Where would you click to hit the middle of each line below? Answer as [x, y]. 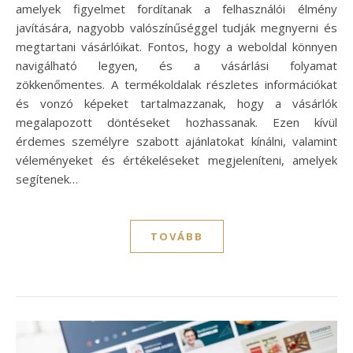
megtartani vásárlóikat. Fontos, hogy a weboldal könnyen [176, 47]
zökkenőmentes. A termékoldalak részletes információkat [176, 85]
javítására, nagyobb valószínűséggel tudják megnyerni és [176, 28]
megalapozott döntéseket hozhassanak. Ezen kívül [176, 123]
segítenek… [47, 179]
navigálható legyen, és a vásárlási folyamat [176, 66]
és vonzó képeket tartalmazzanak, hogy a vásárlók [176, 104]
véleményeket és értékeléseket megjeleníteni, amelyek [176, 160]
